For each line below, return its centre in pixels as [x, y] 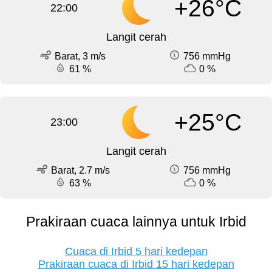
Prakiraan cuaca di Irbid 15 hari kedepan [136, 264]
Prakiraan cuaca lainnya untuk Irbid [136, 222]
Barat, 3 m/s [80, 56]
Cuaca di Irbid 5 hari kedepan [136, 252]
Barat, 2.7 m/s [80, 171]
